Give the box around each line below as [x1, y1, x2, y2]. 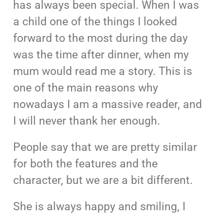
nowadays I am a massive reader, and [13, 98, 202, 111]
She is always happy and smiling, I [13, 200, 186, 214]
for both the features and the [13, 157, 158, 171]
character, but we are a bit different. [13, 174, 193, 187]
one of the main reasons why [13, 81, 159, 95]
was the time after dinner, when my [13, 48, 189, 62]
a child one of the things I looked [13, 15, 178, 29]
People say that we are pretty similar [13, 141, 198, 154]
